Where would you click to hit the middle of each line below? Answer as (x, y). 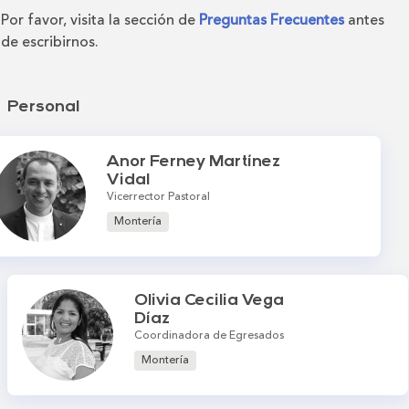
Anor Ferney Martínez (194, 162)
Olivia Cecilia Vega (210, 300)
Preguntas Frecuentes (272, 20)
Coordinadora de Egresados (210, 335)
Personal (43, 107)
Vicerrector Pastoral (159, 196)
